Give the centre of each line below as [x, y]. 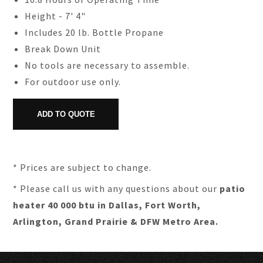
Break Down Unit [63, 49]
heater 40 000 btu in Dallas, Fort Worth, [107, 205]
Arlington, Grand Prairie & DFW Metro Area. [116, 221]
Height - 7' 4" [55, 16]
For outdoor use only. [73, 82]
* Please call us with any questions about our [117, 188]
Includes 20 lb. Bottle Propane [95, 32]
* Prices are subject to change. [82, 167]
